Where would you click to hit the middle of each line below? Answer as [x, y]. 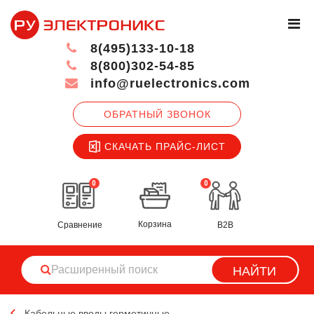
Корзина [155, 225]
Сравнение [80, 225]
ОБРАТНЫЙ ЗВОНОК [157, 114]
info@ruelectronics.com [168, 84]
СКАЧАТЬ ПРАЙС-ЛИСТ [165, 146]
